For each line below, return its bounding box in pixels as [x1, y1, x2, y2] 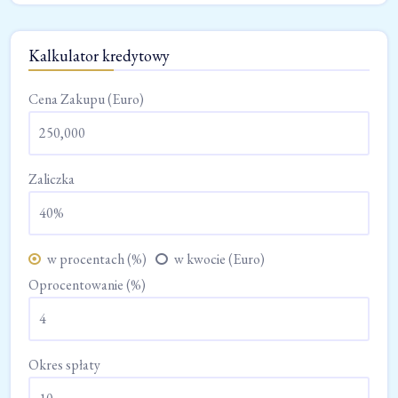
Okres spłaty [28, 354, 100, 374]
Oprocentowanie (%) [28, 275, 146, 294]
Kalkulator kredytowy [28, 44, 170, 66]
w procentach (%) [47, 249, 147, 268]
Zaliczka [28, 169, 75, 188]
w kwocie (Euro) [174, 249, 265, 268]
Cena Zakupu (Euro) [28, 89, 144, 108]
